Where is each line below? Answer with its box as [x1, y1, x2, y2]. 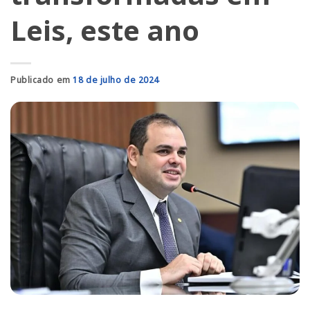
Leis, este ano [10, 11, 199, 49]
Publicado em [10, 74, 73, 86]
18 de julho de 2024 [73, 74, 159, 86]
